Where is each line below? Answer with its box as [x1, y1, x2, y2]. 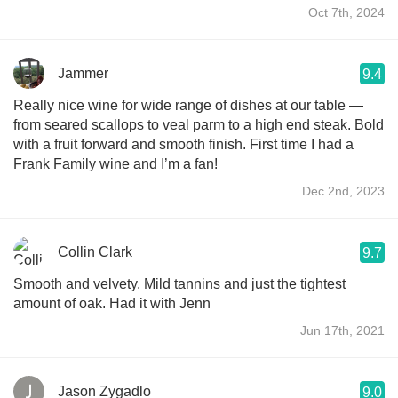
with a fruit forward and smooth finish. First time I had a [13, 136, 354, 152]
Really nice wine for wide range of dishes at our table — [13, 97, 363, 113]
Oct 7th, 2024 [308, 4, 385, 20]
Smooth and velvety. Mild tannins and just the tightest [13, 275, 346, 291]
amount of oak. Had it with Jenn [13, 295, 211, 311]
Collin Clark [58, 243, 132, 259]
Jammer [58, 65, 108, 81]
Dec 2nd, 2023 [302, 183, 385, 198]
